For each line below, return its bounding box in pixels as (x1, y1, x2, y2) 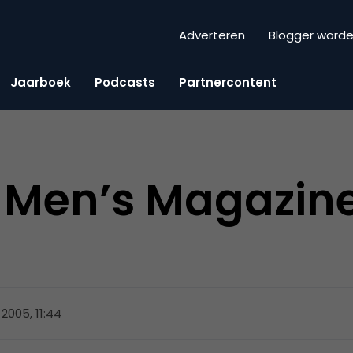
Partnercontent (179, 73, 277, 91)
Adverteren (179, 27, 245, 44)
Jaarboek (10, 73, 71, 91)
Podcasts (95, 73, 155, 91)
